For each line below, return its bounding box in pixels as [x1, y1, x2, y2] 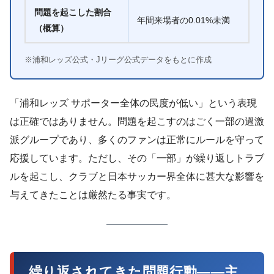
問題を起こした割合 [34, 7, 111, 18]
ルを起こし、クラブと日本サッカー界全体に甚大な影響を [10, 171, 264, 182]
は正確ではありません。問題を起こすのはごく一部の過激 [10, 116, 264, 127]
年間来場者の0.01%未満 [137, 15, 230, 26]
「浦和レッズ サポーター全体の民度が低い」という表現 [10, 97, 257, 108]
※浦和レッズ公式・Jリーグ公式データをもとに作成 [24, 54, 212, 64]
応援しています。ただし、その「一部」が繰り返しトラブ [10, 152, 264, 163]
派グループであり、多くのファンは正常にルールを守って [10, 134, 264, 145]
